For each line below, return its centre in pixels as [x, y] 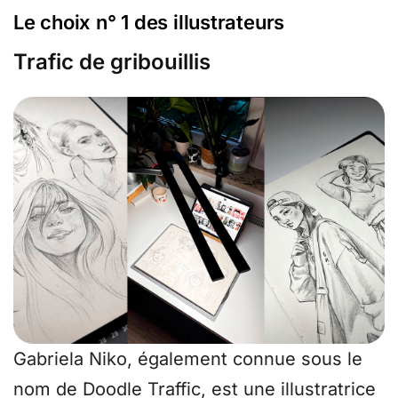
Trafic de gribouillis [112, 61]
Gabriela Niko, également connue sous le [188, 359]
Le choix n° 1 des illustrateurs [149, 22]
